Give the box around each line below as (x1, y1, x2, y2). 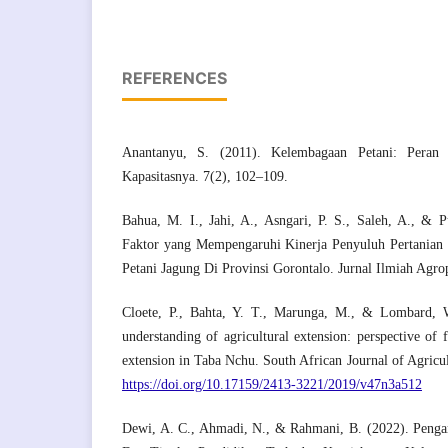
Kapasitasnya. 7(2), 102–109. (122, 169, 288, 185)
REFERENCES (122, 68, 227, 89)
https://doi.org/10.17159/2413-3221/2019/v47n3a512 (122, 377, 422, 393)
